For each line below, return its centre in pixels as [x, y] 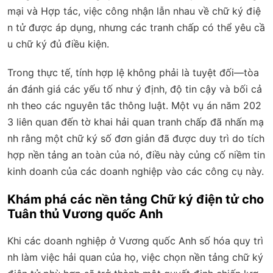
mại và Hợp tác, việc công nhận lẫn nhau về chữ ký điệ [134, 11]
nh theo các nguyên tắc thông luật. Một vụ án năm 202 [134, 105]
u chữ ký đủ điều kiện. [58, 44]
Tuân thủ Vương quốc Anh [85, 214]
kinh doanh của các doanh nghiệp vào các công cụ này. [136, 171]
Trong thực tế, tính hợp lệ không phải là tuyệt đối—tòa [133, 72]
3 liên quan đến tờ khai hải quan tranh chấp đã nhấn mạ [136, 122]
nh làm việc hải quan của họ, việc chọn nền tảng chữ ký [135, 257]
